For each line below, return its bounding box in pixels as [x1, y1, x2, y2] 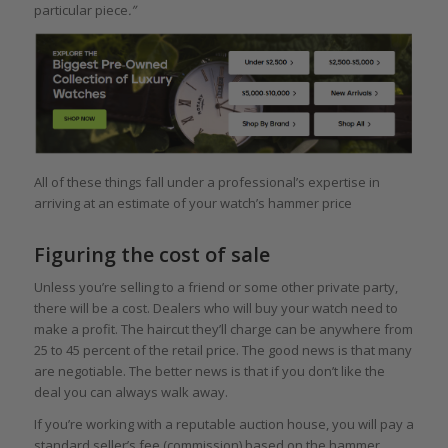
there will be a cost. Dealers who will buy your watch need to [33, 298, 398, 317]
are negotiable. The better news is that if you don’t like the [33, 361, 385, 380]
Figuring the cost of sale [33, 240, 270, 268]
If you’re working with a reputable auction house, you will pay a [33, 414, 414, 433]
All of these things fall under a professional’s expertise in [33, 172, 380, 191]
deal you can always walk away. [33, 382, 228, 401]
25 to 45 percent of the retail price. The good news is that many [33, 340, 412, 359]
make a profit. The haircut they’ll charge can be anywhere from [33, 319, 413, 338]
